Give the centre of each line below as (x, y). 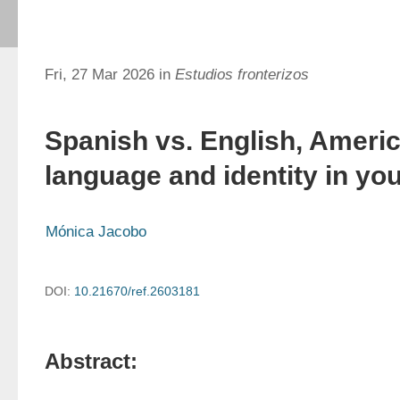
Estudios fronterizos (242, 75)
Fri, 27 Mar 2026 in (110, 75)
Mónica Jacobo (96, 232)
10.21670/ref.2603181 (137, 291)
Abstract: (91, 361)
